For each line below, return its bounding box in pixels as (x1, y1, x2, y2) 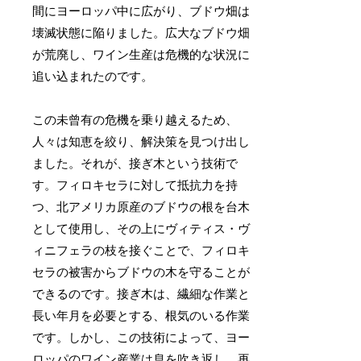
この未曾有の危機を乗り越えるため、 (32, 113, 239, 127)
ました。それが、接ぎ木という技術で (32, 156, 239, 170)
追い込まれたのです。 (32, 69, 154, 83)
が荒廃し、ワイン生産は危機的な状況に (32, 48, 251, 61)
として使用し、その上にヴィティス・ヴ (32, 222, 251, 235)
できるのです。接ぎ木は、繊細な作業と (32, 287, 251, 301)
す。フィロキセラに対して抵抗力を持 (32, 178, 239, 192)
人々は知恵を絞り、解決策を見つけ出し (32, 135, 251, 148)
